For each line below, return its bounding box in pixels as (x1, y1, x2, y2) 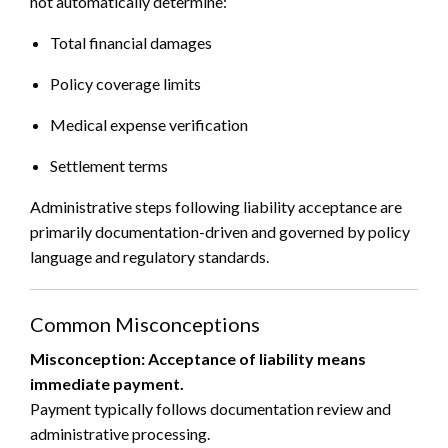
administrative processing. (30, 424, 210, 444)
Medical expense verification (50, 115, 248, 135)
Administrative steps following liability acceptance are (30, 197, 402, 217)
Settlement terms (50, 156, 168, 176)
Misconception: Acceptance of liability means (30, 349, 366, 369)
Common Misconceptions (30, 312, 260, 337)
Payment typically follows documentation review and (30, 399, 391, 419)
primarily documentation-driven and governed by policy (30, 222, 410, 242)
